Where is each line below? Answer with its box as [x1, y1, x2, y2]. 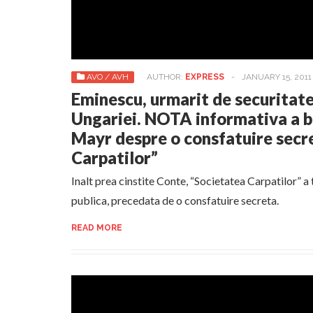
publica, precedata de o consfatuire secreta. [71, 194, 279, 207]
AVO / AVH [87, 72, 129, 82]
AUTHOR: [147, 72, 185, 82]
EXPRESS [185, 72, 224, 82]
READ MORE [71, 223, 122, 233]
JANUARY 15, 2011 [242, 72, 312, 82]
